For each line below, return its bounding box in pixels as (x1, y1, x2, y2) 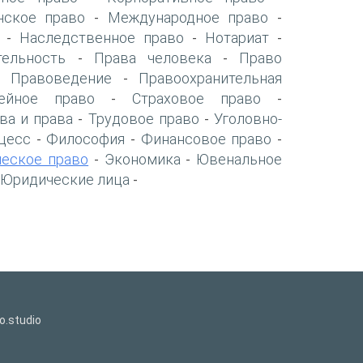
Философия (46, 130, 126, 147)
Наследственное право (19, 28, 185, 46)
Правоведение (11, 69, 113, 87)
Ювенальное (196, 150, 283, 168)
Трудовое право (88, 109, 199, 127)
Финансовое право (140, 130, 272, 147)
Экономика (104, 150, 181, 168)
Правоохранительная (139, 69, 283, 87)
